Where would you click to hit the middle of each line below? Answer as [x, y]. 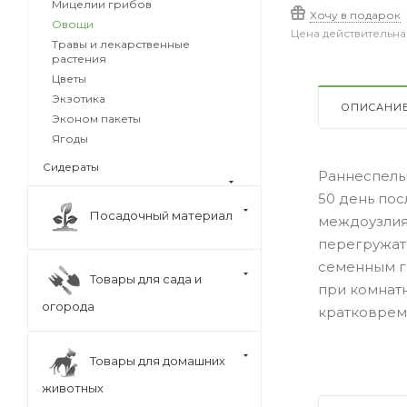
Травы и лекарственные [121, 44]
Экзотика [79, 99]
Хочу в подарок [355, 15]
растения [79, 59]
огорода [68, 306]
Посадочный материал [161, 215]
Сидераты [71, 167]
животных [73, 388]
